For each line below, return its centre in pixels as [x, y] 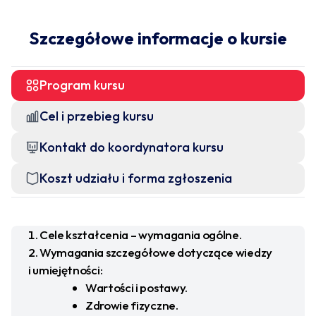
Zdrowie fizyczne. [132, 305]
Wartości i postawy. [136, 288]
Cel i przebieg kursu [97, 116]
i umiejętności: [66, 270]
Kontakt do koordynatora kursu [132, 147]
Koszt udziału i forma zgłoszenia [136, 178]
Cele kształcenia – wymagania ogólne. [141, 235]
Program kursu [82, 85]
